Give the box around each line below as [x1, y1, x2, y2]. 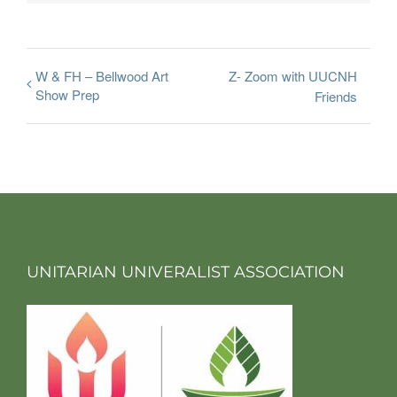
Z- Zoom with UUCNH [229, 66, 357, 85]
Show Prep [35, 85, 99, 104]
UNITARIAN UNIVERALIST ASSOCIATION [27, 262, 345, 283]
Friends [315, 87, 357, 106]
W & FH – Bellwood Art [35, 66, 168, 85]
